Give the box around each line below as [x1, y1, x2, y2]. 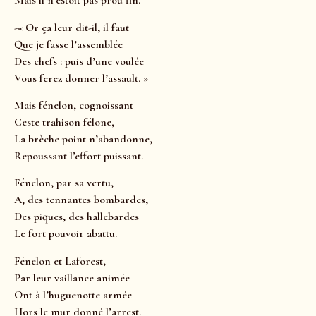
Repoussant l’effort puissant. [14, 148, 143, 163]
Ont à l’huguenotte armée [14, 287, 132, 302]
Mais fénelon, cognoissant [14, 97, 133, 112]
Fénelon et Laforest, [14, 253, 106, 268]
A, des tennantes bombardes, [14, 193, 151, 207]
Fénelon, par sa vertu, [14, 176, 114, 190]
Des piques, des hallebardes [14, 209, 139, 224]
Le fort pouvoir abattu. [14, 226, 117, 241]
